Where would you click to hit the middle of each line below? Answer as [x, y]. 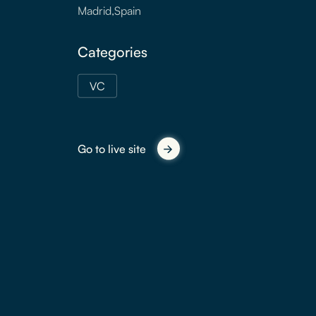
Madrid [94, 10]
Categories [112, 51]
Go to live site [111, 148]
